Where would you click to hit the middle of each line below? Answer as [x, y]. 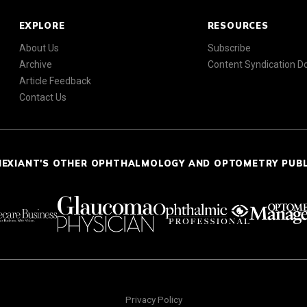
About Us [39, 48]
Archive [36, 64]
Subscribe [229, 48]
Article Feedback [55, 81]
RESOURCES [238, 25]
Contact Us [43, 97]
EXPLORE [42, 25]
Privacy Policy [153, 300]
